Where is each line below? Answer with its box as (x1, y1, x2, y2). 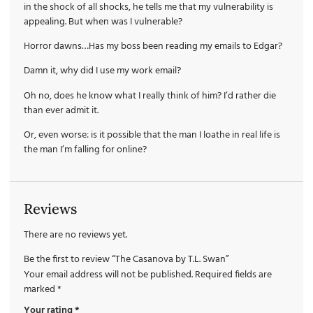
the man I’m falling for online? (24, 142, 147, 159)
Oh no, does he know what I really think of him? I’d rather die (24, 87, 276, 104)
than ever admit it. (24, 102, 99, 119)
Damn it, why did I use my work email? (24, 63, 181, 80)
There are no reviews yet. (24, 226, 127, 243)
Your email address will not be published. (24, 266, 193, 283)
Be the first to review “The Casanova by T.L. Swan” (24, 251, 229, 268)
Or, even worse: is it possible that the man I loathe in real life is (24, 127, 280, 144)
